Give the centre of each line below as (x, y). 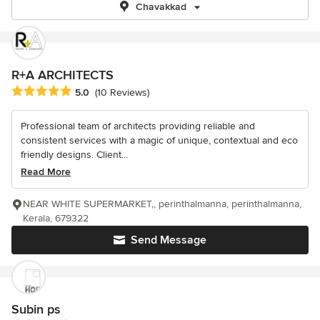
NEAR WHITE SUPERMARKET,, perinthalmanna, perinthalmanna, (162, 204)
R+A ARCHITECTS (62, 75)
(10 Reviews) (122, 93)
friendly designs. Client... (74, 155)
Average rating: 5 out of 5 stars (87, 92)
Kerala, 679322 (56, 219)
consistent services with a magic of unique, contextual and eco (159, 141)
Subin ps (36, 310)
